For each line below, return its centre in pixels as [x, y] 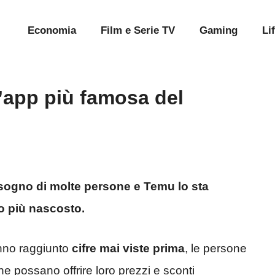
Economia [52, 30]
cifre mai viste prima [128, 248]
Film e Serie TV [138, 30]
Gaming [219, 30]
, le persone [216, 248]
